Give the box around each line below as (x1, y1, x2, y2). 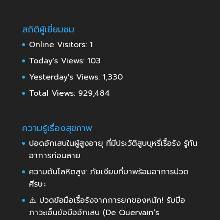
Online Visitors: (28, 39, 90, 51)
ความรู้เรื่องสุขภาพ (22, 121, 92, 136)
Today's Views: (28, 55, 87, 67)
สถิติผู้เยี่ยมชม (22, 23, 74, 36)
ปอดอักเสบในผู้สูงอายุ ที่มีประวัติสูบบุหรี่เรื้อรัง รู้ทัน (28, 137, 197, 150)
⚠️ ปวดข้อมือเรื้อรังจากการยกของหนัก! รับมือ (28, 194, 185, 207)
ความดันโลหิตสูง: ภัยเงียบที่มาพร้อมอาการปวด (28, 166, 189, 178)
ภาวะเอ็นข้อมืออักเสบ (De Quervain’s (28, 207, 159, 219)
